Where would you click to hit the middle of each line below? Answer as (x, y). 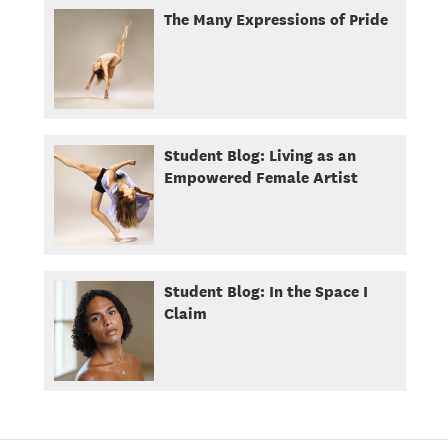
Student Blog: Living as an (259, 155)
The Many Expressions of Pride (275, 19)
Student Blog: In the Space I (265, 291)
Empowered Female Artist (260, 177)
